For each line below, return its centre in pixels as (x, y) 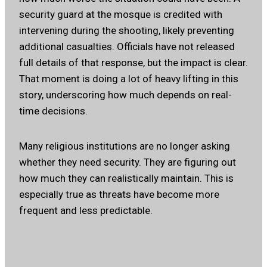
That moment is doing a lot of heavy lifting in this (129, 79)
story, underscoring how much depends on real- (125, 95)
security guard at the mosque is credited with (121, 15)
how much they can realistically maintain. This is (126, 178)
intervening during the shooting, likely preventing (127, 31)
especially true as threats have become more (119, 195)
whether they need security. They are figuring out (128, 162)
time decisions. (53, 111)
